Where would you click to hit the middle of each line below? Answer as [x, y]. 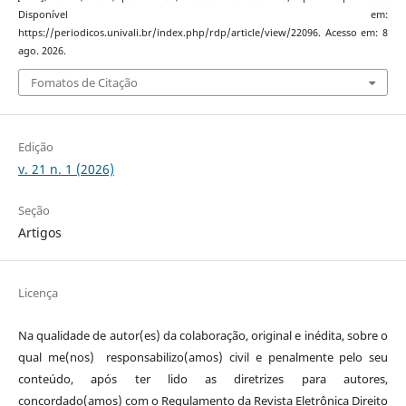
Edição [35, 147]
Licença [38, 293]
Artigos [39, 233]
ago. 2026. [42, 50]
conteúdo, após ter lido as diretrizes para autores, [203, 379]
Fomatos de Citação [84, 82]
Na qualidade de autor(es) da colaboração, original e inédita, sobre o [203, 336]
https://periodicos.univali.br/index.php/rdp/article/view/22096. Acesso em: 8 [203, 32]
